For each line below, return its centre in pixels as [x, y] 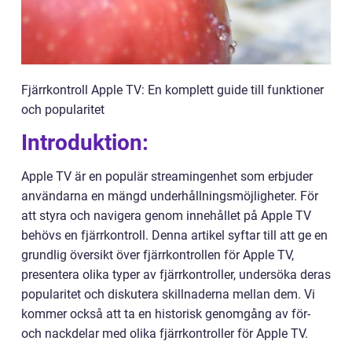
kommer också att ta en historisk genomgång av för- [166, 314]
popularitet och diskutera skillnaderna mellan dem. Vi [168, 294]
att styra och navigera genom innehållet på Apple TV [166, 216]
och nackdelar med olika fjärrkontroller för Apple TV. [165, 334]
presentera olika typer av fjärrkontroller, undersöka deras [176, 275]
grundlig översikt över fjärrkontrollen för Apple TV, [158, 255]
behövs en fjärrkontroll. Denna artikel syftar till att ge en [174, 235]
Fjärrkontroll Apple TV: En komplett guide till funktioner [172, 90]
